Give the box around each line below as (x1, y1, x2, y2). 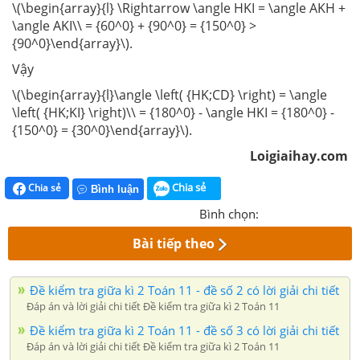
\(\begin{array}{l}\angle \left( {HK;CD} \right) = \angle (12, 86, 327, 104)
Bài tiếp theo (133, 234, 215, 252)
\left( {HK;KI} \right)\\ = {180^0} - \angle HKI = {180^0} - (12, 104, 334, 122)
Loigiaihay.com (250, 147, 348, 166)
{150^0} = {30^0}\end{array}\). (12, 121, 192, 140)
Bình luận (91, 182, 139, 195)
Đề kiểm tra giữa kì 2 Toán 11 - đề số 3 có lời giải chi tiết (30, 321, 339, 338)
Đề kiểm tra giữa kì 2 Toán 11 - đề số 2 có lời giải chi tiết (30, 281, 339, 298)
